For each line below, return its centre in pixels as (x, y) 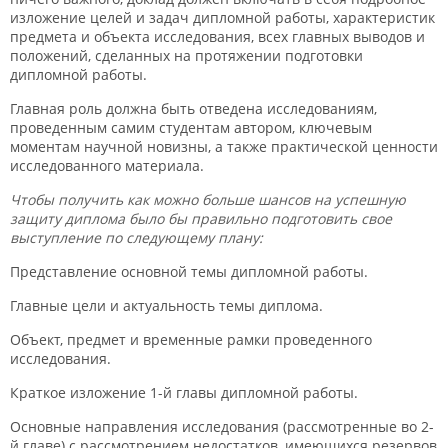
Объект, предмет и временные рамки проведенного (191, 339)
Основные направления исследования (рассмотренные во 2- (222, 426)
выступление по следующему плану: (136, 237)
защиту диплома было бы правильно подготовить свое (201, 218)
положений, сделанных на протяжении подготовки (186, 55)
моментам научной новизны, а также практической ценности (224, 146)
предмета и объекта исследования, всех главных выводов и (217, 36)
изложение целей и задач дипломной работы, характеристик (222, 17)
